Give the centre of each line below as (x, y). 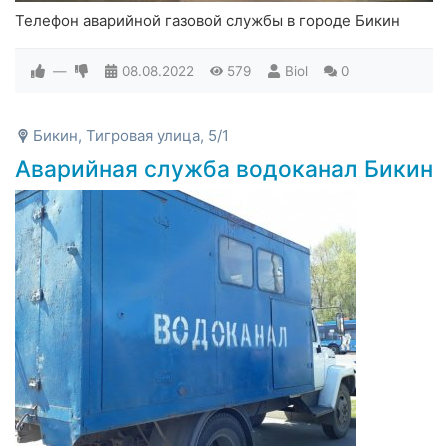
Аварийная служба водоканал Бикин (224, 168)
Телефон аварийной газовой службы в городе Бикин (207, 20)
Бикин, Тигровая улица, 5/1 (131, 135)
